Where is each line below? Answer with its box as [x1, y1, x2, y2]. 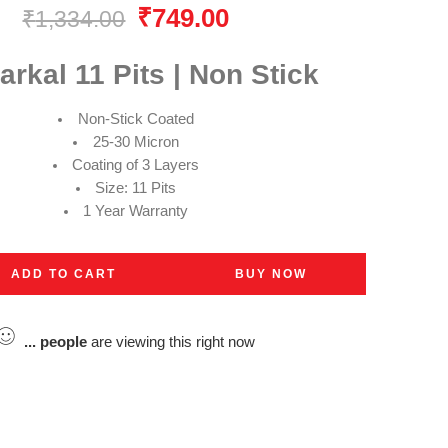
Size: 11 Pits [95, 179, 177, 196]
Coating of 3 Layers [72, 156, 200, 173]
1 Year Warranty [83, 202, 189, 219]
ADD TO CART [10, 266, 116, 281]
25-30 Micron [92, 133, 179, 150]
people [40, 333, 88, 350]
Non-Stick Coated [77, 110, 194, 127]
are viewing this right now [87, 333, 256, 350]
